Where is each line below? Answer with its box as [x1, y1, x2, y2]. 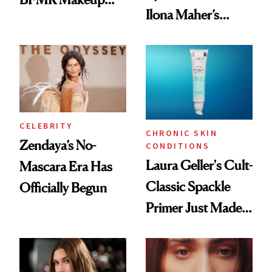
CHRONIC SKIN [146, 127, 217, 138]
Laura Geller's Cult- [146, 157, 253, 173]
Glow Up [19, 34, 67, 50]
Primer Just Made [146, 199, 242, 216]
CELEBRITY [19, 120, 73, 132]
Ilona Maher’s [146, 6, 219, 22]
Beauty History [146, 220, 228, 237]
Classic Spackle [146, 178, 230, 194]
